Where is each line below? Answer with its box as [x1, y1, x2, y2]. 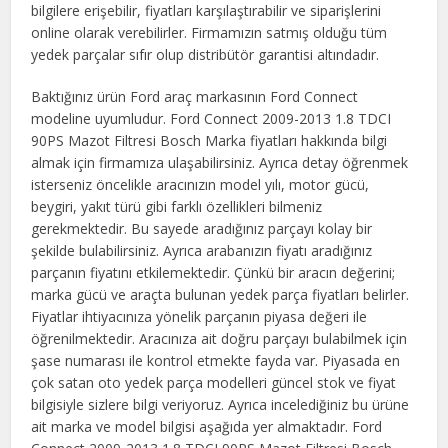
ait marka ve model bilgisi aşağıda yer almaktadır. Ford [31, 417, 383, 436]
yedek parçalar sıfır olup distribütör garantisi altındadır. [31, 45, 380, 64]
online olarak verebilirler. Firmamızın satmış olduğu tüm [31, 23, 388, 42]
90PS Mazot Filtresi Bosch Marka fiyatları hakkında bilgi [31, 131, 388, 150]
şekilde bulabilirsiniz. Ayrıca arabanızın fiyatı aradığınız [31, 241, 373, 260]
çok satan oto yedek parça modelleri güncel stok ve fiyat [31, 373, 397, 392]
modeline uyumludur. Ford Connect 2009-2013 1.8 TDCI [31, 109, 392, 128]
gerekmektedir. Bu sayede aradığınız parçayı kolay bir [31, 219, 373, 238]
